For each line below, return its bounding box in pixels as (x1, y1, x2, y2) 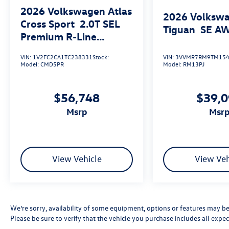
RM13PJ (183, 60, 205, 68)
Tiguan (163, 22, 196, 36)
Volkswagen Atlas (48, 4, 132, 17)
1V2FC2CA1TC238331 (33, 53, 93, 61)
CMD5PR (40, 60, 64, 68)
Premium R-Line (20, 30, 97, 43)
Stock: (93, 53, 109, 61)
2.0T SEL (80, 17, 120, 30)
